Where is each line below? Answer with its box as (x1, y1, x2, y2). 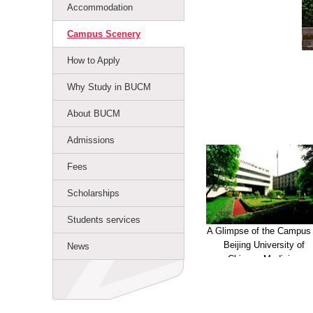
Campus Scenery (67, 29, 140, 39)
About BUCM (67, 108, 120, 119)
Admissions (67, 135, 115, 145)
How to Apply (67, 55, 120, 66)
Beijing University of (223, 240, 305, 250)
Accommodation (67, 2, 133, 13)
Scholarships (67, 188, 119, 198)
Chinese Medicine (228, 254, 300, 264)
